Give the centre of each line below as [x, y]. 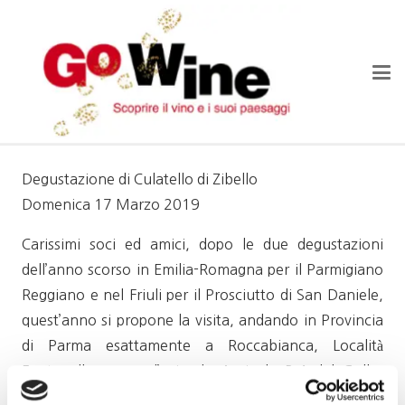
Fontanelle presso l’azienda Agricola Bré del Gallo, [202, 371]
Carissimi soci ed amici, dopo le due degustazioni [202, 244]
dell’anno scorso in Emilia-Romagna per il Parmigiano [202, 269]
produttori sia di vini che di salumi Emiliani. [164, 396]
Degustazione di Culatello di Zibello [140, 179]
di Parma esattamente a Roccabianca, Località [202, 345]
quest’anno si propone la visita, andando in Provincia [202, 320]
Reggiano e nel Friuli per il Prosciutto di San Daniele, [202, 295]
